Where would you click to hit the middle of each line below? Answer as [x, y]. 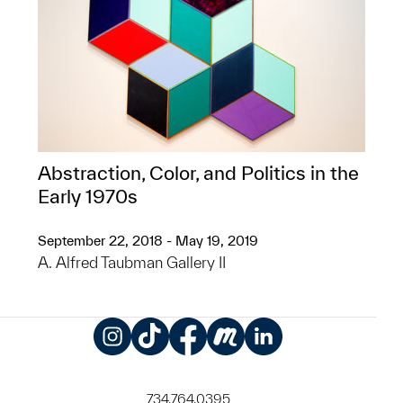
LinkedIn [291, 365]
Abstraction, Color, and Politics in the [198, 173]
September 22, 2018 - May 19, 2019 [148, 241]
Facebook [222, 365]
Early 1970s [90, 196]
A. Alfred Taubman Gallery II [132, 262]
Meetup [253, 365]
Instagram [147, 365]
